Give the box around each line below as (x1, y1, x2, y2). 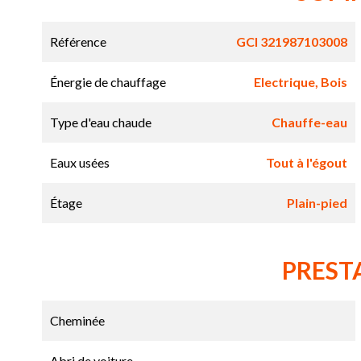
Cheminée (50, 313, 105, 329)
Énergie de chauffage (50, 74, 166, 90)
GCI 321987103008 (235, 34, 347, 50)
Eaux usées (50, 155, 110, 171)
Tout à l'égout (265, 155, 347, 171)
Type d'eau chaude (50, 114, 151, 131)
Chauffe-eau (271, 114, 347, 131)
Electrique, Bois (253, 74, 347, 90)
